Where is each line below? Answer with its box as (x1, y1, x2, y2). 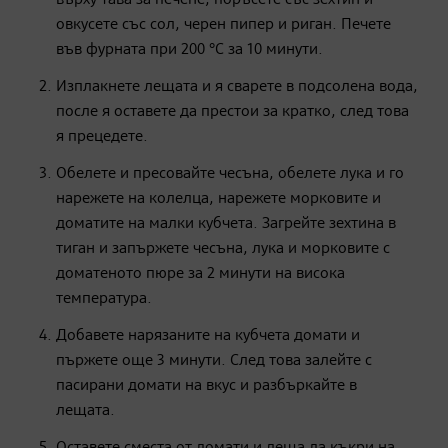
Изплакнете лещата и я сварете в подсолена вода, (56, 78, 418, 95)
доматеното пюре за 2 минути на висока (56, 265, 345, 282)
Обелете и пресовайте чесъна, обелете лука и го (56, 165, 404, 182)
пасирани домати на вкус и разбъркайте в (56, 377, 357, 394)
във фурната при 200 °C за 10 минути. (56, 41, 323, 58)
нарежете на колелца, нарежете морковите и (56, 190, 381, 207)
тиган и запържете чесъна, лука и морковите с (56, 240, 390, 257)
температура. (56, 290, 152, 307)
